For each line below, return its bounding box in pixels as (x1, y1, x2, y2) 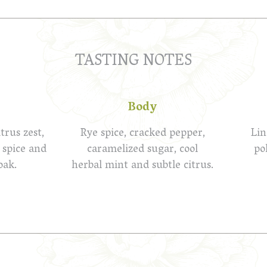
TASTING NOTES (75, 47, 192, 77)
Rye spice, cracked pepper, (80, 124, 205, 144)
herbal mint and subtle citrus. (72, 156, 213, 176)
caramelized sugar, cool (87, 140, 198, 160)
